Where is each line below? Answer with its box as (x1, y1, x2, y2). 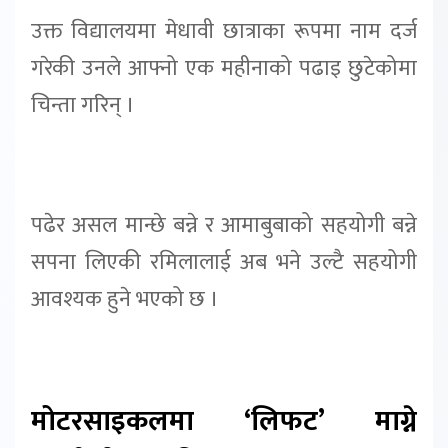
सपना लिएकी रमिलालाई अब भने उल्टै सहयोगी (31, 243, 417, 281)
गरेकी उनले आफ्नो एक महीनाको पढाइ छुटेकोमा (31, 50, 417, 87)
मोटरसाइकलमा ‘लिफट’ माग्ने (31, 397, 417, 445)
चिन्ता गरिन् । (31, 87, 135, 124)
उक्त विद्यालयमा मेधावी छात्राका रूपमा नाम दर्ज (31, 13, 417, 50)
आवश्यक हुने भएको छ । (31, 280, 219, 318)
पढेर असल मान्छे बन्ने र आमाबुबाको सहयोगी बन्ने (31, 206, 417, 244)
